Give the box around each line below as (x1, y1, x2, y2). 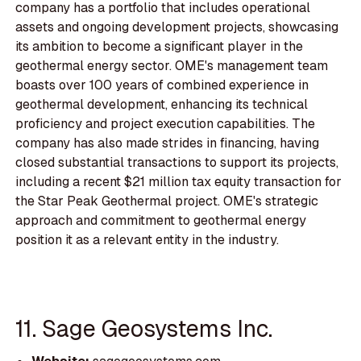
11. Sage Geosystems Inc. (15, 313, 273, 343)
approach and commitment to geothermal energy (15, 212, 307, 230)
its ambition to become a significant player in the (15, 38, 304, 56)
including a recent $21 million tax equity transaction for (15, 173, 342, 191)
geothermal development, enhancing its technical (15, 96, 309, 114)
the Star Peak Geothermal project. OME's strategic (15, 193, 319, 210)
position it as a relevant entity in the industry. (15, 231, 280, 249)
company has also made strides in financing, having (15, 135, 320, 152)
